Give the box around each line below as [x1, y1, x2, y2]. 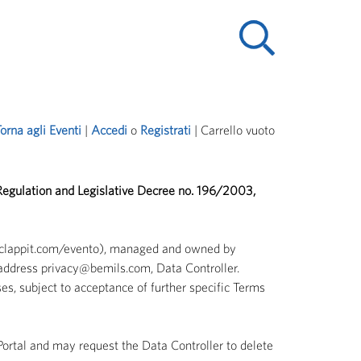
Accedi [91, 122, 127, 138]
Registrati [140, 122, 191, 138]
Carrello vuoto [201, 122, 275, 138]
